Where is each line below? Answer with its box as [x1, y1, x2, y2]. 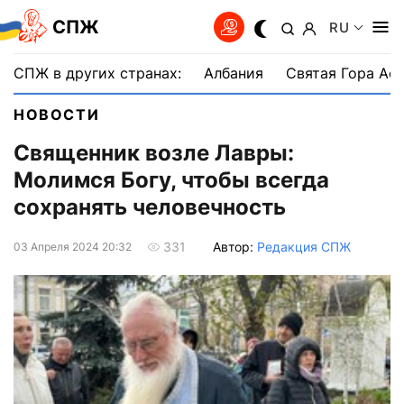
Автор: [213, 238, 257, 254]
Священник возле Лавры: [14, 140, 294, 167]
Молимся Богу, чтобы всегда [14, 167, 329, 194]
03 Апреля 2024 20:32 [14, 239, 132, 253]
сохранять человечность [14, 194, 286, 221]
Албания [204, 64, 263, 82]
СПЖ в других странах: [14, 64, 181, 82]
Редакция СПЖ [257, 238, 351, 254]
